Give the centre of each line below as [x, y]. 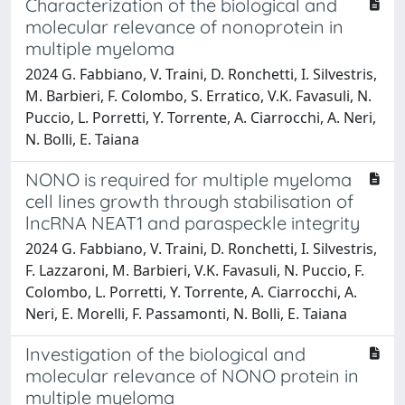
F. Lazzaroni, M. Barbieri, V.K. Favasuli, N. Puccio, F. [195, 270]
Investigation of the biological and [165, 353]
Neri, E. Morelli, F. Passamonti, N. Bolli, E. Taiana [186, 313]
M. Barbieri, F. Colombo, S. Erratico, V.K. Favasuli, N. [198, 95]
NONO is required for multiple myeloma [188, 179]
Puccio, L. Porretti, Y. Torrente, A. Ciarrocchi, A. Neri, [201, 117]
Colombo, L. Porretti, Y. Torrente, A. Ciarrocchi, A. [191, 292]
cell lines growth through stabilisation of [189, 201]
